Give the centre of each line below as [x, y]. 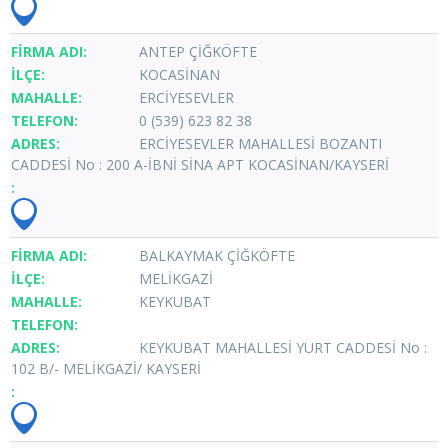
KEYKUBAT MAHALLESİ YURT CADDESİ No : [283, 347]
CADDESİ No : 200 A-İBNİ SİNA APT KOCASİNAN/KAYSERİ [200, 164]
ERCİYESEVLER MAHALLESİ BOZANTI [260, 143]
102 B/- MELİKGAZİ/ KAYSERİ [106, 368]
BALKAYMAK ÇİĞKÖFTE [217, 255]
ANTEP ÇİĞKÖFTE [198, 51]
